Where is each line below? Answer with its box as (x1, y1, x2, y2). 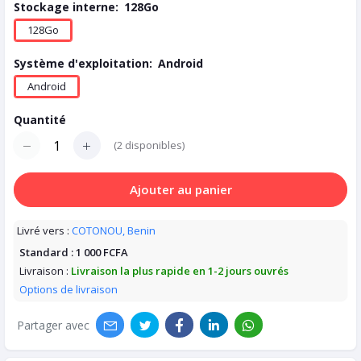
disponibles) (122, 138, 185, 153)
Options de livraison (19, 281, 118, 297)
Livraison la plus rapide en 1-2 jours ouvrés (71, 263, 288, 278)
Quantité (14, 112, 66, 128)
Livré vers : (17, 222, 69, 238)
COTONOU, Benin (72, 222, 156, 238)
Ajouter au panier (129, 181, 232, 198)
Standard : (19, 244, 76, 259)
